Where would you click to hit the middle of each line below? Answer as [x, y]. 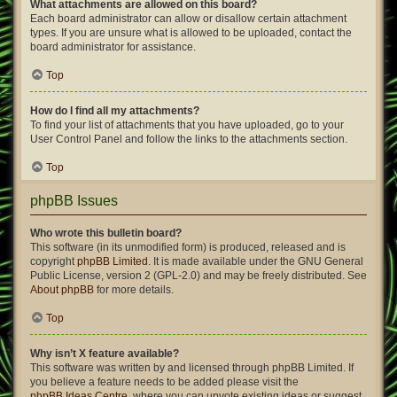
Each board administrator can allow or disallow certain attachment [188, 19]
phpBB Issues [74, 201]
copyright [54, 261]
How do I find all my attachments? [115, 111]
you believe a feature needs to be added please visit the [164, 382]
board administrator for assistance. [113, 47]
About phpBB [62, 290]
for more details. [134, 290]
